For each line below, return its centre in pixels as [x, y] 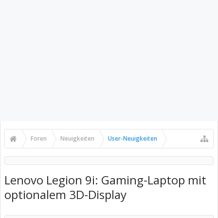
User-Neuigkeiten [133, 138]
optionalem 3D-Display [65, 194]
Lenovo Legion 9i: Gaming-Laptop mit [105, 180]
